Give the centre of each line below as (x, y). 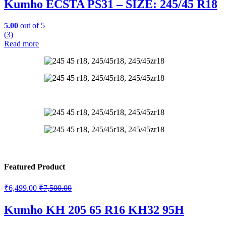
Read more (21, 44)
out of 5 (32, 26)
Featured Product (35, 166)
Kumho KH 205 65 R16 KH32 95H (94, 210)
